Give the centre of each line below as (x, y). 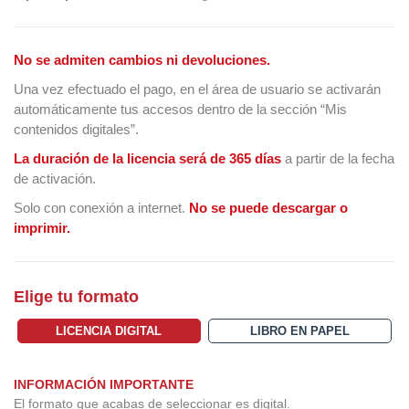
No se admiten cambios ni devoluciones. (142, 60)
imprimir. (42, 228)
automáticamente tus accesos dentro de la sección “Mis (180, 110)
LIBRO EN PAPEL (299, 331)
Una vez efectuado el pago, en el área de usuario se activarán (197, 89)
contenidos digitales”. (76, 130)
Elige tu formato (76, 297)
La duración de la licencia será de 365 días (147, 159)
